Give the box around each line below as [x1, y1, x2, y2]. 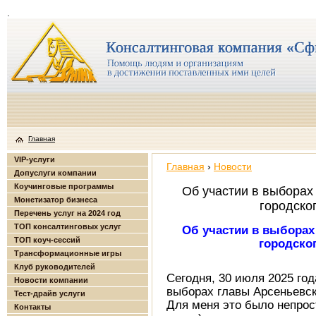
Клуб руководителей [14, 262, 95, 271]
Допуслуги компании [14, 169, 97, 177]
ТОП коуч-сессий [14, 236, 80, 244]
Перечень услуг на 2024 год [14, 209, 121, 217]
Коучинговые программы [14, 182, 114, 190]
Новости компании [14, 276, 88, 284]
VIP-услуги [14, 155, 55, 164]
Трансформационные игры [14, 249, 121, 257]
